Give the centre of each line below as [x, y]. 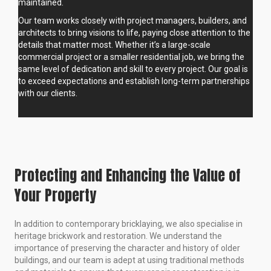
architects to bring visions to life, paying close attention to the [134, 33]
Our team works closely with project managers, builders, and [132, 21]
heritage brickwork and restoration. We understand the [118, 236]
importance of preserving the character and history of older [127, 248]
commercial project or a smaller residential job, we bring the [131, 57]
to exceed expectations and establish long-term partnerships [134, 81]
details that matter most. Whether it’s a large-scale [114, 45]
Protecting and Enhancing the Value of [127, 176]
